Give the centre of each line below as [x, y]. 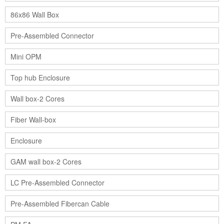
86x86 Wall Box [35, 15]
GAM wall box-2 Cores [46, 162]
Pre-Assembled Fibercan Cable [60, 204]
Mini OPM [26, 57]
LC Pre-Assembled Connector [57, 183]
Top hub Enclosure [40, 78]
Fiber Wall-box [33, 120]
